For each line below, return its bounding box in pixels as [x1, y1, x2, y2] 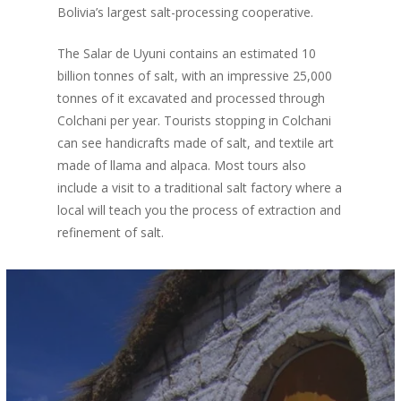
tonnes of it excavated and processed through [57, 90, 326, 107]
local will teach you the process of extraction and [57, 201, 342, 218]
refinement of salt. [57, 224, 165, 241]
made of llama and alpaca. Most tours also [57, 157, 307, 174]
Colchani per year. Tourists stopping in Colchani [57, 112, 332, 129]
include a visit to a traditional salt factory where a [57, 179, 343, 196]
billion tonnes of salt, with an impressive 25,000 [57, 67, 333, 84]
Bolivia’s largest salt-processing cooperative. [57, 4, 314, 21]
